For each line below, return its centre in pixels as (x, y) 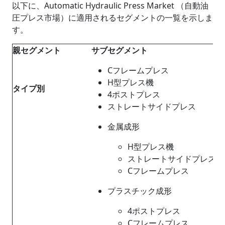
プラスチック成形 (140, 191)
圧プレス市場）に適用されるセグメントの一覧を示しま (113, 17)
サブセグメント (120, 50)
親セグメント (37, 50)
